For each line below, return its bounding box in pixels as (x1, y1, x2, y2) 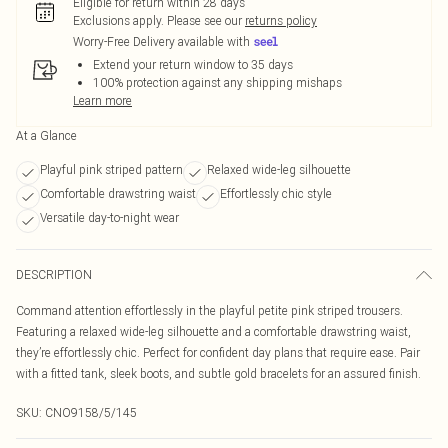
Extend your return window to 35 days (93, 57, 293, 72)
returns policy (245, 13, 317, 28)
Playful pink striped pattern (40, 162, 183, 177)
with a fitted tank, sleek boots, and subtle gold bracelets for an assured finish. (16, 366, 421, 381)
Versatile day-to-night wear (40, 210, 179, 225)
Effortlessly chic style (220, 186, 332, 201)
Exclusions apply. (73, 13, 164, 28)
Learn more (73, 93, 132, 108)
